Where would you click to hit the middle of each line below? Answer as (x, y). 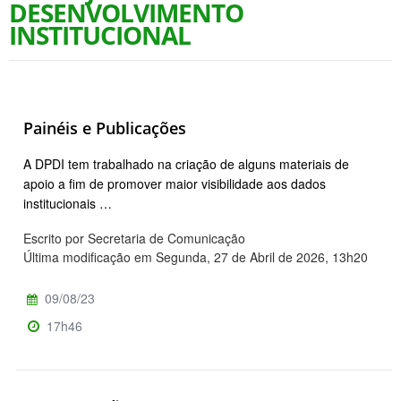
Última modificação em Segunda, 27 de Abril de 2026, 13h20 (196, 257)
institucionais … (68, 204)
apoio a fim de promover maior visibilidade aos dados (175, 184)
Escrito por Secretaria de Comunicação (134, 239)
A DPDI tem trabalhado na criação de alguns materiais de (186, 164)
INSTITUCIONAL (100, 34)
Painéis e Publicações (105, 128)
